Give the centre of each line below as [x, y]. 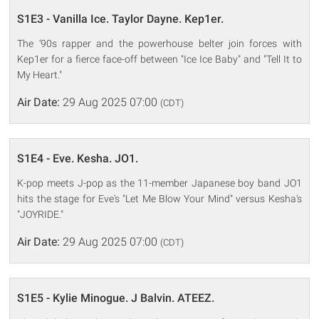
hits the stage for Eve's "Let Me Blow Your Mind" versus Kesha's [159, 198]
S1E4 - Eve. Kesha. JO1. [78, 158]
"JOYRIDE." [41, 214]
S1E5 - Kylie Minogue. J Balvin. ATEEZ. [116, 298]
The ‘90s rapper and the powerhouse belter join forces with [159, 43]
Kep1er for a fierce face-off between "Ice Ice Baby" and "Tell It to [159, 59]
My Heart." [40, 74]
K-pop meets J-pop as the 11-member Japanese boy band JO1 [159, 183]
